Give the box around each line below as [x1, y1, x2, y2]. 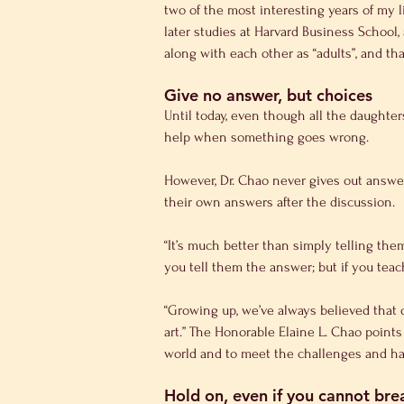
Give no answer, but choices [164, 85, 372, 106]
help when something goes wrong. [164, 129, 369, 146]
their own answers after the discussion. [164, 194, 395, 211]
